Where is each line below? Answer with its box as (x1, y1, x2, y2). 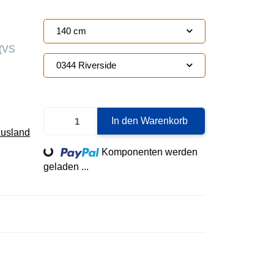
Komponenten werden (102, 147, 198, 158)
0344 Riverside (56, 59, 116, 70)
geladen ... (43, 161, 89, 172)
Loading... (9, 143, 53, 172)
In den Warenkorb (111, 116, 188, 127)
